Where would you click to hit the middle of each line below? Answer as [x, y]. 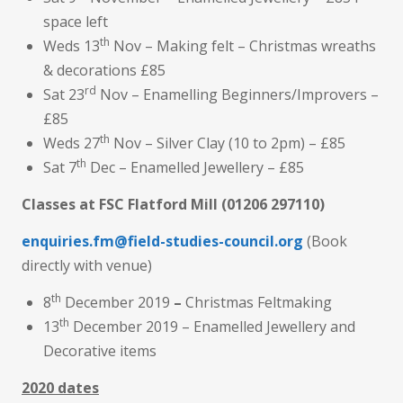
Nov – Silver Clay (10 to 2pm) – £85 [228, 143]
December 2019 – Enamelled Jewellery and [212, 327]
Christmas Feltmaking [259, 302]
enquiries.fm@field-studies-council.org [162, 241]
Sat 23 [64, 94]
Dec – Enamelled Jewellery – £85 [195, 167]
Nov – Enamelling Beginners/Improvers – [237, 94]
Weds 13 [72, 46]
